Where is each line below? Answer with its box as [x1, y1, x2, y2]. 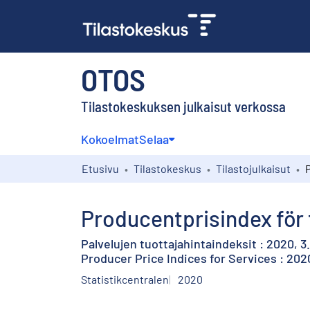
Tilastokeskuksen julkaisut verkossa [81, 97, 286, 115]
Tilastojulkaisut [216, 161, 291, 175]
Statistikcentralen [81, 272, 169, 286]
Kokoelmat [81, 131, 139, 147]
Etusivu [82, 161, 119, 175]
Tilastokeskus [134, 161, 201, 175]
